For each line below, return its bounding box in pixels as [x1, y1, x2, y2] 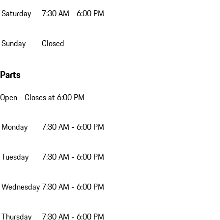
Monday [1, 121, 27, 133]
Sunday [1, 37, 26, 49]
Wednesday [1, 181, 40, 193]
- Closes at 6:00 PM [17, 91, 84, 104]
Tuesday [1, 151, 28, 163]
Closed [42, 37, 64, 49]
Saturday [1, 7, 31, 19]
